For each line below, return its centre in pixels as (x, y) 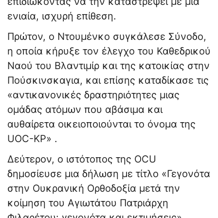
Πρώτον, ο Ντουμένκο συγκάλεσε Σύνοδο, (107, 37)
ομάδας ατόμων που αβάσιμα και (85, 110)
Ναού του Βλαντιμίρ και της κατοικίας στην (109, 66)
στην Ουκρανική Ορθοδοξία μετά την (94, 189)
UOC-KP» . (32, 139)
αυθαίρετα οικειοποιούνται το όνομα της (101, 124)
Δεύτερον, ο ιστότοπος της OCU (82, 159)
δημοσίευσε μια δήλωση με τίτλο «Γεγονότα (109, 174)
